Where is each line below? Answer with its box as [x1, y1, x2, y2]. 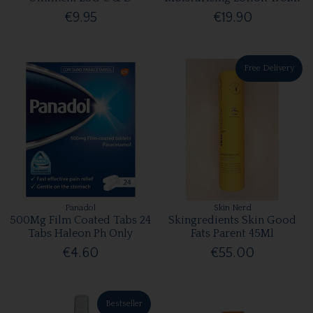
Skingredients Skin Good [168, 213, 297, 226]
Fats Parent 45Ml [191, 226, 275, 240]
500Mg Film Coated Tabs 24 [10, 213, 152, 226]
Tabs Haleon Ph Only [28, 226, 133, 240]
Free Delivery [244, 64, 294, 73]
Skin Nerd [213, 203, 252, 212]
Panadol [65, 203, 96, 212]
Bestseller [105, 298, 143, 308]
